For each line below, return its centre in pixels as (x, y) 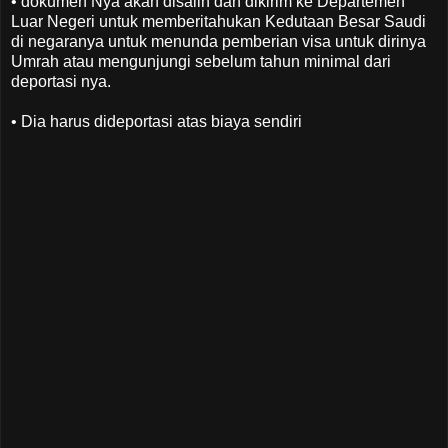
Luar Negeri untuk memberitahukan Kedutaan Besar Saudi (218, 21)
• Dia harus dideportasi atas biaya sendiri (156, 121)
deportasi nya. (61, 81)
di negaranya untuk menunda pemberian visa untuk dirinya (218, 41)
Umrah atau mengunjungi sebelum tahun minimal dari (201, 61)
